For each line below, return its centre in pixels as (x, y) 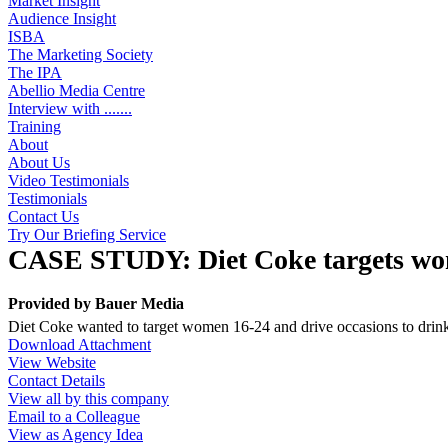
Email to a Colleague (74, 416)
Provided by (51, 303)
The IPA (35, 72)
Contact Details (56, 380)
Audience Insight (62, 18)
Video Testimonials (68, 180)
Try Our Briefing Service (87, 234)
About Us (39, 162)
